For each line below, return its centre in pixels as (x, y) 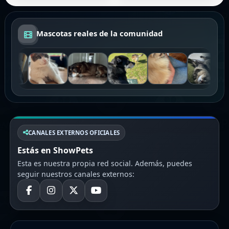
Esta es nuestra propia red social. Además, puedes (105, 163)
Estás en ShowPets (55, 150)
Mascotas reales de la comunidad (99, 33)
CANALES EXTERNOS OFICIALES (74, 132)
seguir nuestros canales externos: (76, 174)
